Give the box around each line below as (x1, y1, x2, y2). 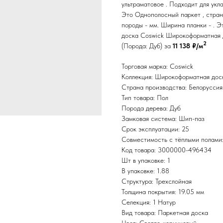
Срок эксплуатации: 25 (121, 125, 189, 133)
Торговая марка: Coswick (121, 62, 193, 71)
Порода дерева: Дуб (121, 104, 181, 112)
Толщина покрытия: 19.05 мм (121, 188, 204, 196)
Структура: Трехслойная (121, 177, 192, 186)
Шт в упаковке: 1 (121, 156, 170, 165)
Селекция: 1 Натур (121, 198, 176, 207)
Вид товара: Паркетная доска (121, 209, 208, 217)
